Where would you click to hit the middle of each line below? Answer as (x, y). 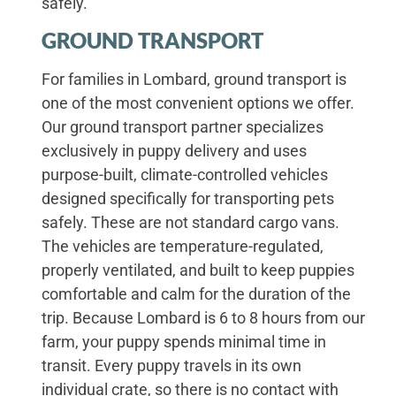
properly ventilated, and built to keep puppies (198, 270)
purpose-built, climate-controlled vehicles (185, 174)
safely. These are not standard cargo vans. (191, 222)
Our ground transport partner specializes (183, 126)
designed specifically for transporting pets (188, 198)
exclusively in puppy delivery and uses (175, 150)
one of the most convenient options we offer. (198, 103)
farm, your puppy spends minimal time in (184, 341)
